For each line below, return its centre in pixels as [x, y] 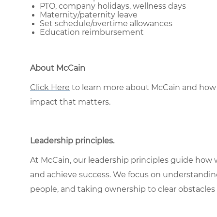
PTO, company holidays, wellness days [113, 6]
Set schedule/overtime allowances [106, 24]
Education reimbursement [92, 32]
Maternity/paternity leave [89, 15]
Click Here [50, 88]
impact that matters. [70, 102]
